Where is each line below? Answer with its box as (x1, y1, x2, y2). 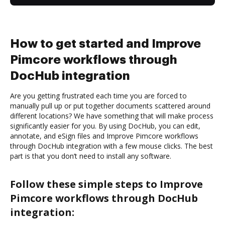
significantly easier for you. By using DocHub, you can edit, (10, 121, 200, 131)
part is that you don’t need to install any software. (10, 151, 171, 161)
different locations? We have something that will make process (10, 110, 213, 121)
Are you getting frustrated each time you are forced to (10, 90, 187, 100)
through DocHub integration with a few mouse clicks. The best (10, 141, 213, 151)
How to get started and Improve (10, 37, 201, 50)
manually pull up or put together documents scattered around (10, 100, 210, 110)
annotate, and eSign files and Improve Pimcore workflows (10, 131, 198, 141)
